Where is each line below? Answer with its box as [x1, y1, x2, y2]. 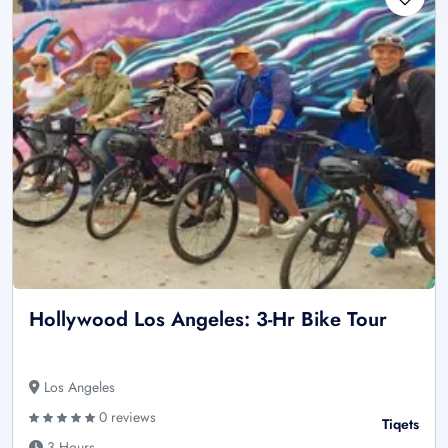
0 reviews [95, 406, 156, 427]
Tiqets [382, 413, 419, 434]
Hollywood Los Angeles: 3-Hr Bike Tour [29, 304, 387, 334]
